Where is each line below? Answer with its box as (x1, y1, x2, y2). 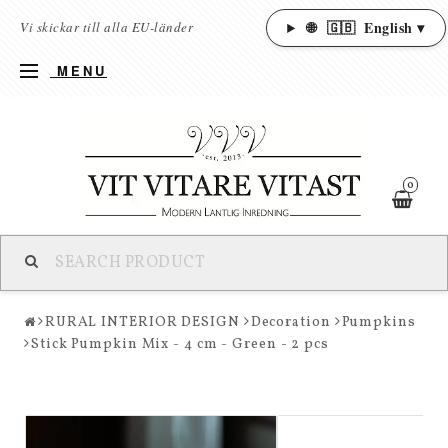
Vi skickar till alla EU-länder (20, 18, 198, 36)
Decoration (250, 313, 331, 332)
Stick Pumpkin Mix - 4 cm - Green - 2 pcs (30, 335, 329, 354)
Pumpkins (341, 313, 416, 332)
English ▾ (359, 17, 425, 38)
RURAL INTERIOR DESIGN (44, 313, 240, 332)
